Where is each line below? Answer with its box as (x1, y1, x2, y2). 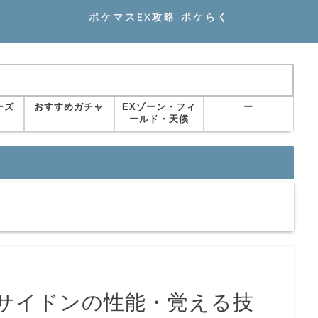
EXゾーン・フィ (121, 102, 196, 113)
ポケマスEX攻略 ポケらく (89, 11, 229, 23)
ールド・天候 (128, 114, 189, 125)
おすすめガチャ (34, 102, 104, 113)
